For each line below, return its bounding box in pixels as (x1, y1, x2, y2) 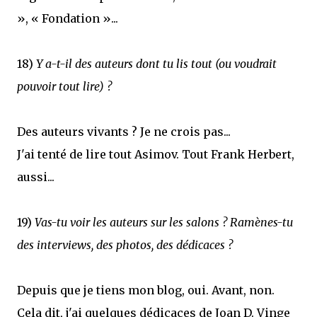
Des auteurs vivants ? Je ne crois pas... (17, 125, 231, 139)
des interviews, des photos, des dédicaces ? (17, 238, 233, 252)
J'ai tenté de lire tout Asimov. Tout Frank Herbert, (17, 147, 294, 161)
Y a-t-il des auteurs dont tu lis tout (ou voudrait (36, 57, 277, 71)
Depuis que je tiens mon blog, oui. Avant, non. (17, 283, 275, 297)
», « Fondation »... (17, 11, 118, 25)
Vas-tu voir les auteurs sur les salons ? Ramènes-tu (35, 215, 293, 229)
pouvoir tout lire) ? (17, 79, 112, 93)
